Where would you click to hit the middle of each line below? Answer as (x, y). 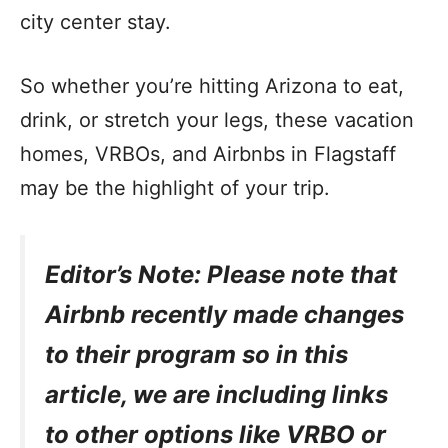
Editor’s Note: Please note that (221, 274)
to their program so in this (196, 354)
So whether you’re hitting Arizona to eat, (212, 86)
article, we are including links (216, 394)
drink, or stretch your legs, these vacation (217, 120)
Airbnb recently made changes (224, 314)
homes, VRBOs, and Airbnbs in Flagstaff (208, 154)
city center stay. (95, 22)
